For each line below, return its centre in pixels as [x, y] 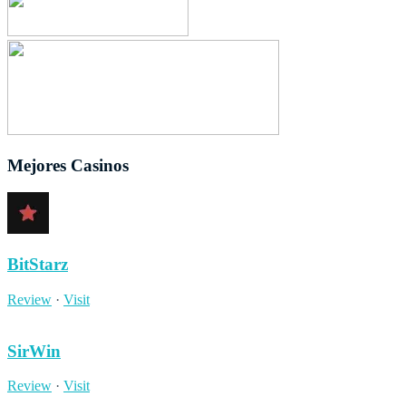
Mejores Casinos [68, 165]
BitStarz [38, 265]
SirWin [34, 351]
